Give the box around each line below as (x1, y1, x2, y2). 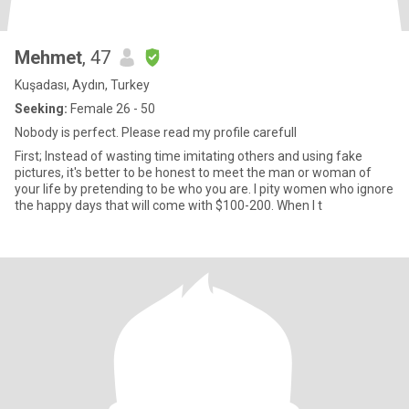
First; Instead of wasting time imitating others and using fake (15, 149, 362, 163)
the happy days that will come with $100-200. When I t (277, 198, 322, 213)
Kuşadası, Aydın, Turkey (15, 78, 150, 92)
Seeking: (15, 101, 68, 116)
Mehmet (15, 47, 82, 68)
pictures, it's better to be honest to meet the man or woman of (15, 165, 372, 180)
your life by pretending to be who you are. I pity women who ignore (15, 182, 393, 196)
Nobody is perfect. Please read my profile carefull (15, 125, 297, 140)
